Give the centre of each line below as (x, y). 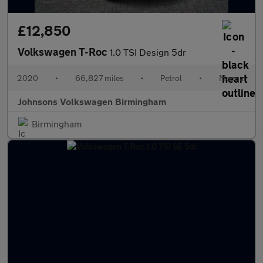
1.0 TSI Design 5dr (148, 52)
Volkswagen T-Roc (64, 52)
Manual (232, 78)
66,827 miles (99, 78)
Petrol (171, 78)
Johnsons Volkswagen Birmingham (92, 101)
